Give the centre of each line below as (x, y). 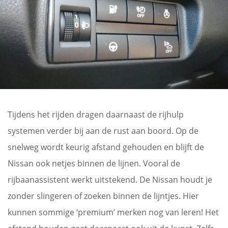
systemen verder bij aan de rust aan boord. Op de (103, 131)
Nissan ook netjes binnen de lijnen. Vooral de (94, 163)
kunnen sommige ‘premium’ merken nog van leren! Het (113, 212)
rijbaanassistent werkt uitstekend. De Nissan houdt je (110, 179)
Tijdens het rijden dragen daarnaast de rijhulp (96, 114)
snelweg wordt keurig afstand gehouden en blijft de (106, 147)
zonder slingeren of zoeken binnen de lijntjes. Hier (103, 196)
